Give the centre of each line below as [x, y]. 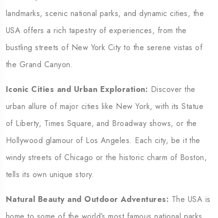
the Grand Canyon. [40, 64]
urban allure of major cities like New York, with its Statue [105, 106]
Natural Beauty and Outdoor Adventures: [88, 199]
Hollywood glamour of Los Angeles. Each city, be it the [103, 140]
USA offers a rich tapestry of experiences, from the [96, 30]
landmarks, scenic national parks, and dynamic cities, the [105, 13]
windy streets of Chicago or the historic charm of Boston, [107, 157]
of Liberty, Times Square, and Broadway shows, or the [101, 123]
